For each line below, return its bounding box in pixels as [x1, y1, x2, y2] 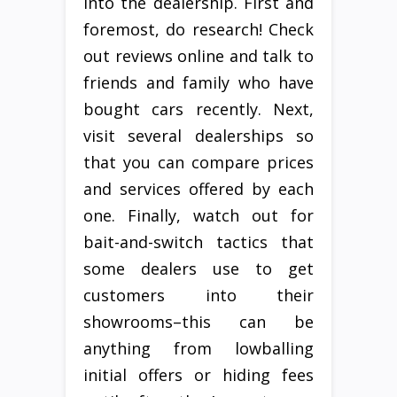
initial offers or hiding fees [83, 364, 314, 386]
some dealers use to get [83, 258, 314, 280]
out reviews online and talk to [83, 45, 314, 67]
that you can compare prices [83, 152, 314, 174]
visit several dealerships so [83, 125, 314, 147]
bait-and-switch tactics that [83, 231, 314, 253]
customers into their [83, 284, 314, 307]
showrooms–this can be [83, 311, 314, 333]
